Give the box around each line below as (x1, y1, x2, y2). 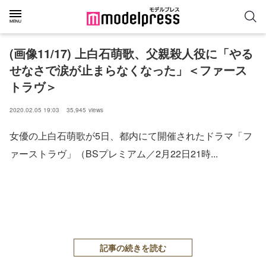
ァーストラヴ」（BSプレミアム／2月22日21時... (9, 147, 218, 160)
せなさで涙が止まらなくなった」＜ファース (9, 61, 247, 78)
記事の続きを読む (100, 242, 166, 254)
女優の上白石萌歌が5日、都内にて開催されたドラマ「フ (9, 129, 252, 142)
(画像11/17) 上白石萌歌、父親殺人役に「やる (9, 45, 253, 62)
